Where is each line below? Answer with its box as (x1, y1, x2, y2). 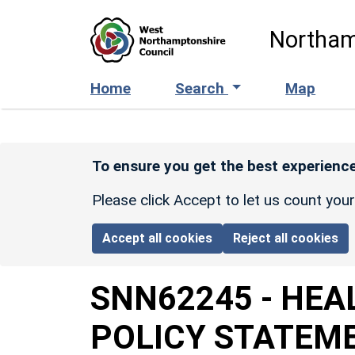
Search (175, 78, 228, 97)
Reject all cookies (233, 230, 339, 246)
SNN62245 (90, 278, 253, 318)
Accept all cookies (102, 230, 213, 246)
